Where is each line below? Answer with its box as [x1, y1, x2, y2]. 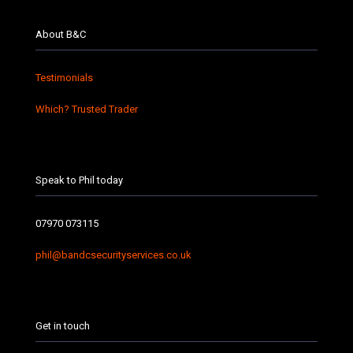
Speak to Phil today [35, 173, 123, 186]
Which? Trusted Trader [35, 102, 138, 115]
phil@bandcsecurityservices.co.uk [35, 248, 191, 261]
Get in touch [35, 319, 90, 332]
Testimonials [35, 71, 93, 84]
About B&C [35, 28, 86, 40]
